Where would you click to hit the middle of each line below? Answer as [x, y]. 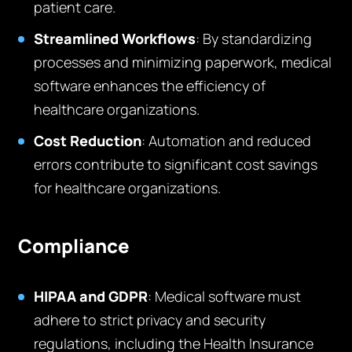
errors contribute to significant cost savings [176, 164]
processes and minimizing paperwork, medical [183, 62]
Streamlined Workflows [115, 38]
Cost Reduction [88, 141]
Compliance [74, 246]
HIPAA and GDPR [91, 296]
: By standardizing [254, 38]
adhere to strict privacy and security [150, 320]
